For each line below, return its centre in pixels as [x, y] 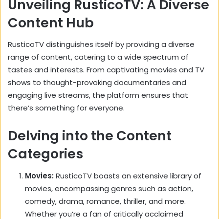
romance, [103, 201]
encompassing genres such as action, [123, 188]
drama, [71, 201]
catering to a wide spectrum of [131, 57]
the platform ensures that [139, 95]
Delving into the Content [90, 136]
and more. [166, 201]
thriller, [134, 201]
